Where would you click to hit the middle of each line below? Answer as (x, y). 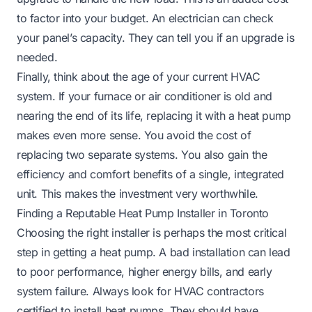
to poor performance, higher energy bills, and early (145, 271)
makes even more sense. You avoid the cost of (134, 135)
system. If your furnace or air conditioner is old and (145, 96)
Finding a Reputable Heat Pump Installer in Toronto (143, 213)
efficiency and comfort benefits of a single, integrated (151, 174)
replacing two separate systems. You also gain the (142, 154)
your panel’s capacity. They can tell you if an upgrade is (156, 37)
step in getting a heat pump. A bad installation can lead (154, 252)
